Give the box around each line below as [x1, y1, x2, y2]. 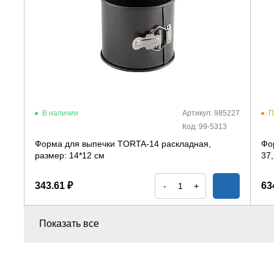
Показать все [39, 218, 99, 229]
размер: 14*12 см [35, 150, 105, 160]
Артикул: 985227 [182, 109, 240, 117]
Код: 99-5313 [182, 122, 227, 131]
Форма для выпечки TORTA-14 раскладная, [35, 139, 211, 149]
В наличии [42, 109, 78, 117]
